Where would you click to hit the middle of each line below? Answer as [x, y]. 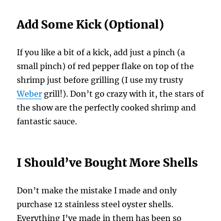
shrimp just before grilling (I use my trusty [100, 80]
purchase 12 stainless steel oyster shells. [95, 204]
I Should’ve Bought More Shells [108, 162]
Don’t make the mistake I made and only [97, 190]
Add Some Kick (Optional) [91, 24]
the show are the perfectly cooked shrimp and [107, 107]
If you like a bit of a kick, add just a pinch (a [101, 52]
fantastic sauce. [47, 121]
